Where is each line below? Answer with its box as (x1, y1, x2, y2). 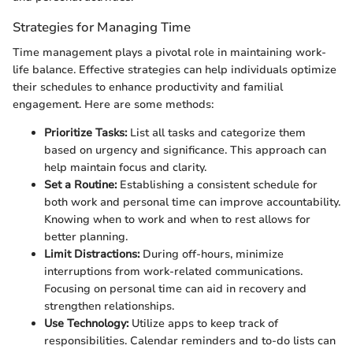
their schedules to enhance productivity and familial (13, 79, 283, 95)
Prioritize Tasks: (44, 124, 127, 140)
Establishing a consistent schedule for (117, 176, 318, 192)
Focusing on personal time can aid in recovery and (44, 281, 307, 296)
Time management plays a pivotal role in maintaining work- (13, 44, 326, 60)
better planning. (44, 229, 128, 244)
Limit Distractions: (44, 246, 139, 262)
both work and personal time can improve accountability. (44, 194, 340, 210)
